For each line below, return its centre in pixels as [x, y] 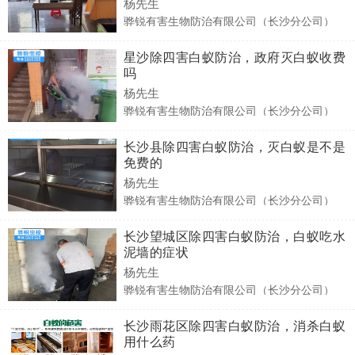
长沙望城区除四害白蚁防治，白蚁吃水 [234, 235]
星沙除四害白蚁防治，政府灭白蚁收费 [234, 56]
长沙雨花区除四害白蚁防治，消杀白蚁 [234, 325]
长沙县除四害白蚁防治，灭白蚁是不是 [234, 146]
